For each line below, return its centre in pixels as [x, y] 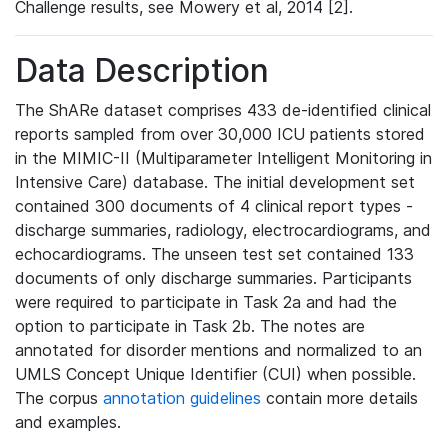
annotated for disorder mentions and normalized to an [218, 350]
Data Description [142, 70]
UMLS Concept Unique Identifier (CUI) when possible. [215, 374]
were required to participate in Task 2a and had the [206, 302]
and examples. [68, 422]
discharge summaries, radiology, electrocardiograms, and [223, 230]
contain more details [339, 398]
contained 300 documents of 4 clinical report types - [214, 206]
